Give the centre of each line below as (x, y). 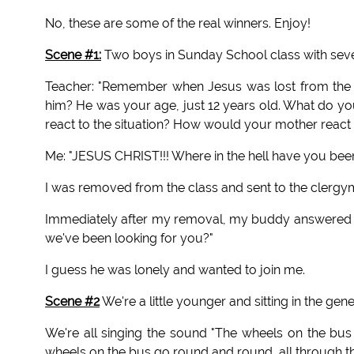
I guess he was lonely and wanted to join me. (175, 270)
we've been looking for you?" (129, 239)
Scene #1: (73, 55)
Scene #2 (72, 302)
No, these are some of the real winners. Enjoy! (178, 24)
